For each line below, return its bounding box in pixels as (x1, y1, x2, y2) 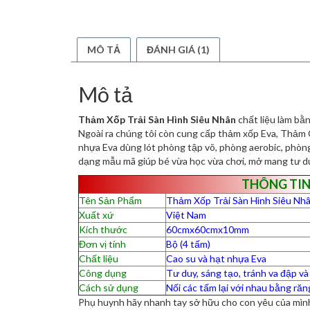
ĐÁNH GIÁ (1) (147, 43, 210, 55)
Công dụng (79, 266, 127, 279)
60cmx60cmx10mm (166, 223, 249, 235)
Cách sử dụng (79, 281, 138, 293)
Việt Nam (166, 208, 206, 221)
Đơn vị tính (79, 237, 126, 250)
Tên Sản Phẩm (79, 194, 142, 206)
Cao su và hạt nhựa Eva (166, 252, 266, 264)
